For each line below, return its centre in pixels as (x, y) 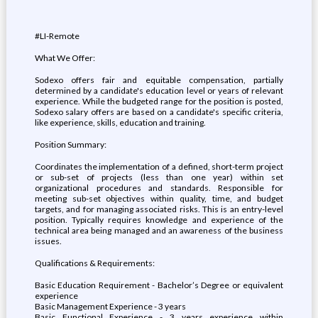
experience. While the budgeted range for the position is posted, (159, 101)
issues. (48, 241)
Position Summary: (70, 144)
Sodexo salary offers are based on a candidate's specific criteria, (159, 112)
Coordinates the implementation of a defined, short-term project (159, 166)
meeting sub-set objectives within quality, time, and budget (159, 198)
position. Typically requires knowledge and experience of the (159, 220)
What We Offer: (65, 58)
